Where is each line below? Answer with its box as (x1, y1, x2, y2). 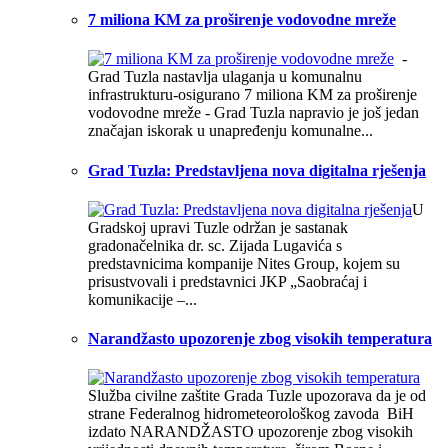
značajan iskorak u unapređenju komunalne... (88, 122, 373, 140)
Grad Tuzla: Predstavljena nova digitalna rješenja (88, 161, 426, 179)
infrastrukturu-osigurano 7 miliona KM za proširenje (88, 86, 417, 104)
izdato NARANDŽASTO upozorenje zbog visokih (88, 423, 413, 441)
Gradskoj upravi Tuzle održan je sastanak (88, 218, 348, 236)
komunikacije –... (88, 290, 197, 308)
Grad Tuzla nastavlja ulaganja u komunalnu (88, 68, 362, 86)
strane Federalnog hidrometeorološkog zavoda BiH (88, 405, 414, 423)
